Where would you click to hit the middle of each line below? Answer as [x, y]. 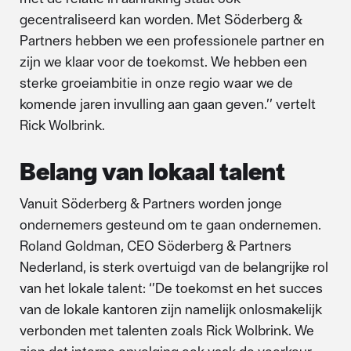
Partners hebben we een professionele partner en [172, 40]
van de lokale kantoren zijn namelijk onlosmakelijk [171, 309]
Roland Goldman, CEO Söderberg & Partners [156, 245]
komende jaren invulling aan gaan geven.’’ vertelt [168, 103]
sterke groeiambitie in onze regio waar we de [156, 82]
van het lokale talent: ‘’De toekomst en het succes [171, 288]
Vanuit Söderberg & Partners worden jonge [151, 203]
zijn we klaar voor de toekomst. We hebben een [163, 61]
